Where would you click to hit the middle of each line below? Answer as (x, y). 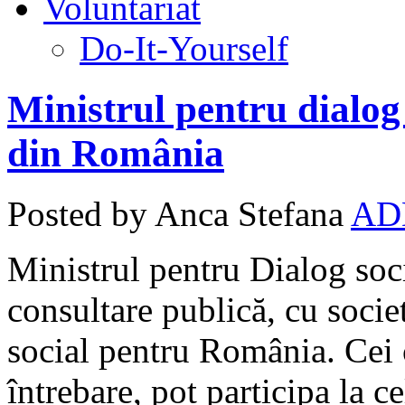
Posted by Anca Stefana (175, 213)
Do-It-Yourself (184, 48)
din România (116, 153)
